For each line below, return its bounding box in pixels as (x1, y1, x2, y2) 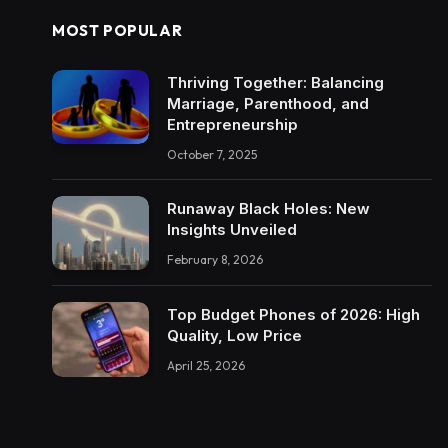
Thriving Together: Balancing (167, 72, 384, 92)
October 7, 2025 (167, 146, 257, 162)
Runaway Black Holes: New (167, 198, 370, 218)
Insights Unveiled (167, 219, 297, 239)
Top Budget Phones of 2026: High (167, 305, 420, 325)
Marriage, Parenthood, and (167, 93, 369, 113)
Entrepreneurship (167, 114, 298, 134)
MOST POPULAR (52, 20, 183, 40)
